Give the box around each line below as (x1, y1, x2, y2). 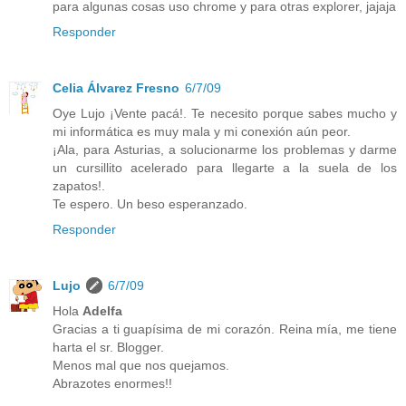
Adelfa (82, 304, 122, 319)
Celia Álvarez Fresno (53, 81, 179, 96)
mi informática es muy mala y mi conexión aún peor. (53, 124, 351, 140)
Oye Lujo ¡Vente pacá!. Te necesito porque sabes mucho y (53, 106, 397, 121)
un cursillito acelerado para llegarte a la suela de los (53, 160, 397, 176)
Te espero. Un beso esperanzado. (53, 197, 247, 212)
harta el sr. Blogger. (53, 340, 164, 355)
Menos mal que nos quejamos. (53, 358, 229, 373)
